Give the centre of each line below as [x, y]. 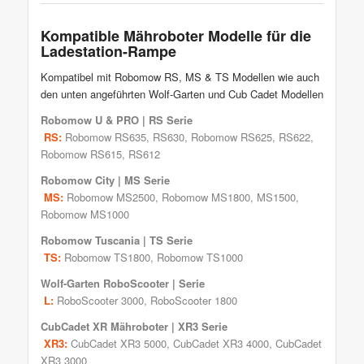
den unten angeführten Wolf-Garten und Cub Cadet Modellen [182, 93]
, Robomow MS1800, [206, 197]
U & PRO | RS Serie [142, 119]
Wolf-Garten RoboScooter [104, 283]
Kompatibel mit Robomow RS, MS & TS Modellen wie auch [180, 76]
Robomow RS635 [105, 136]
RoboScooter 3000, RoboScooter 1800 [145, 300]
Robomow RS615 [81, 154]
